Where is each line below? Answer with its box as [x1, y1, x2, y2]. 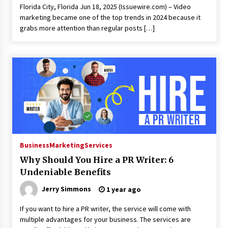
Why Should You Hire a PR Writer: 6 [19, 155, 174, 165]
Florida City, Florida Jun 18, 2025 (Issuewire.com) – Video [19, 2, 191, 11]
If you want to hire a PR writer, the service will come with [19, 204, 191, 213]
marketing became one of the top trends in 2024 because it [19, 13, 201, 22]
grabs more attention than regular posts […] [19, 23, 155, 33]
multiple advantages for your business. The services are [19, 215, 191, 224]
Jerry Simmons [41, 184, 91, 193]
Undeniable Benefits [19, 167, 111, 177]
